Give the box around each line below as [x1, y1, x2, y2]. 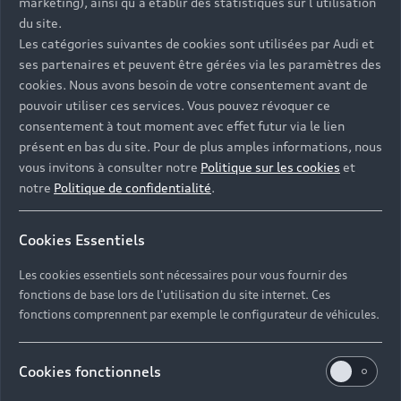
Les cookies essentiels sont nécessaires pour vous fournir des [19, 268, 347, 283]
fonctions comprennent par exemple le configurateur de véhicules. [19, 307, 380, 322]
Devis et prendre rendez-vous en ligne [39, 276, 273, 291]
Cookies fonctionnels [19, 363, 161, 381]
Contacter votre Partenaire [39, 104, 204, 119]
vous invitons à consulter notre [19, 159, 200, 175]
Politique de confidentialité [54, 180, 211, 196]
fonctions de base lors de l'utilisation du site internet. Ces [19, 287, 330, 303]
